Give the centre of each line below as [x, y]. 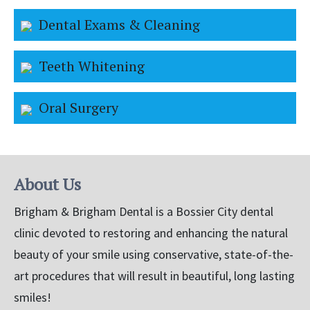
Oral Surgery [79, 108]
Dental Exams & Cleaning [119, 24]
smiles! [33, 297]
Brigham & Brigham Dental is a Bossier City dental [144, 211]
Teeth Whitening [92, 66]
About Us [47, 184]
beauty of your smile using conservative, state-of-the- [154, 254]
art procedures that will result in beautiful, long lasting [154, 275]
